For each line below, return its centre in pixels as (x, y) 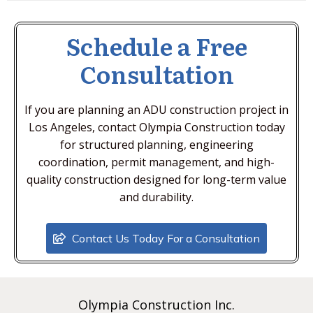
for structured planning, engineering (156, 145)
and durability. (156, 197)
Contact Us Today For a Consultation (166, 238)
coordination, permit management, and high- (156, 162)
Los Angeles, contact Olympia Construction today (156, 127)
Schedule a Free (156, 45)
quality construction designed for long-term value (156, 180)
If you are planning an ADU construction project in (156, 110)
